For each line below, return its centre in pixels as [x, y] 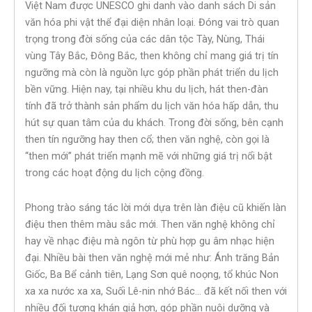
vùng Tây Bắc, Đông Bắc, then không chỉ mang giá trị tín [152, 56]
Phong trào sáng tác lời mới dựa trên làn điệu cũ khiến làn [156, 207]
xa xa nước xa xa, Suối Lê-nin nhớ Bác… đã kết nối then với [156, 291]
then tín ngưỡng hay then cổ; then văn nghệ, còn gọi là [147, 140]
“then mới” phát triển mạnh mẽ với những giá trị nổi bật [149, 156]
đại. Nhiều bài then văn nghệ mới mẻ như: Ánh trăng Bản [152, 257]
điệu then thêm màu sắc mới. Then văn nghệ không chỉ [150, 224]
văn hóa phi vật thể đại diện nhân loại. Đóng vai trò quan [152, 23]
